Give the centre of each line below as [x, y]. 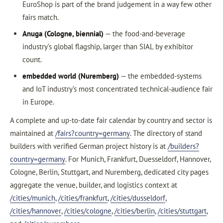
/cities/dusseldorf [138, 198]
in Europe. [38, 102]
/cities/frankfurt [83, 198]
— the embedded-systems [160, 76]
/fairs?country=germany [93, 133]
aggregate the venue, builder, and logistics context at [94, 185]
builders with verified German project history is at [89, 146]
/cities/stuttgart [182, 211]
